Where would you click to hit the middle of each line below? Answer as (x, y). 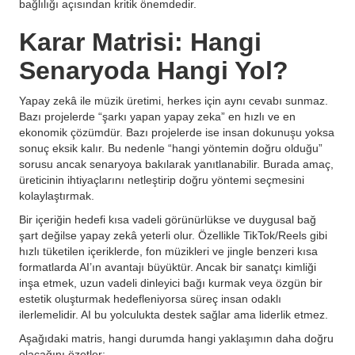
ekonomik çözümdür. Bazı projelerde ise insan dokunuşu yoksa (177, 132)
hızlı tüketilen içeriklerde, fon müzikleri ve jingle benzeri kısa (168, 251)
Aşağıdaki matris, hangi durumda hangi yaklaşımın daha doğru (176, 338)
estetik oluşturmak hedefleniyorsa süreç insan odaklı (150, 299)
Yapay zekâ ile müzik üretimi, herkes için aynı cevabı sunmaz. (174, 101)
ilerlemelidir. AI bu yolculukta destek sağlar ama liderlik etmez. (174, 315)
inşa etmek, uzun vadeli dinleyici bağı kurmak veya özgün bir (171, 283)
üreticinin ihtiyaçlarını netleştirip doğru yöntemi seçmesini (162, 180)
